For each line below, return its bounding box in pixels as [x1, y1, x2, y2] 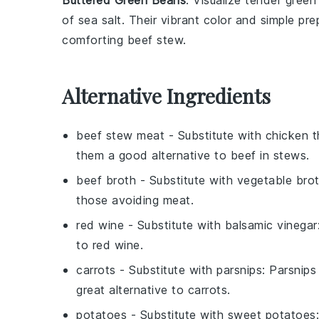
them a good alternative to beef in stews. [76, 148, 310, 162]
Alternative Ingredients [62, 83, 271, 109]
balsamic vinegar [224, 218, 318, 232]
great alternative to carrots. [76, 283, 231, 297]
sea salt [78, 13, 122, 27]
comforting [62, 33, 127, 47]
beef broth [76, 173, 136, 187]
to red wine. [76, 238, 143, 252]
